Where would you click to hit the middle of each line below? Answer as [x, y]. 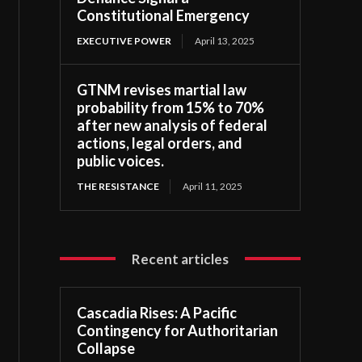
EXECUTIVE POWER [124, 40]
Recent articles [181, 259]
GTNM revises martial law [162, 89]
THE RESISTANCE [118, 186]
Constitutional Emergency [164, 15]
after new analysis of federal [173, 125]
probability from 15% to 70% [171, 107]
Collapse [106, 348]
